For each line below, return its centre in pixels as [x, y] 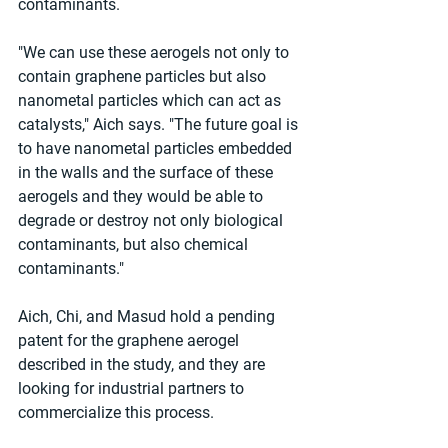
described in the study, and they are [143, 364]
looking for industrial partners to [133, 388]
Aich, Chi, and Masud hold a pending [148, 316]
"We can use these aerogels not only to [155, 52]
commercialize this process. [116, 412]
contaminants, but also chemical [135, 244]
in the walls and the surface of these [147, 172]
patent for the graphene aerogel [130, 340]
